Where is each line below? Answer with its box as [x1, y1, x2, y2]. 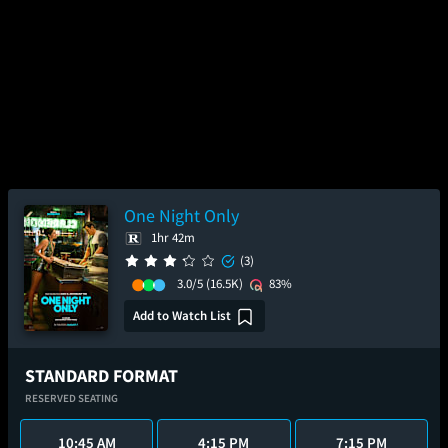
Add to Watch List [133, 306, 231, 324]
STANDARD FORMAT [25, 364, 178, 387]
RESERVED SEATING [25, 391, 118, 405]
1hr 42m [151, 229, 195, 246]
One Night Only [124, 204, 239, 227]
